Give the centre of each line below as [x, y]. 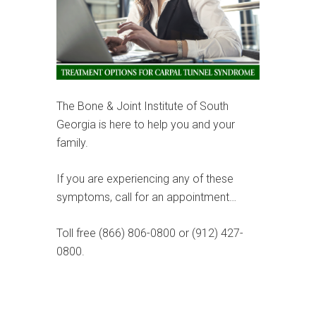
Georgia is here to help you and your [146, 124]
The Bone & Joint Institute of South [142, 106]
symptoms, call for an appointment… [146, 197]
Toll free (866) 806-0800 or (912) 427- [150, 233]
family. [74, 142]
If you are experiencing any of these [145, 178]
